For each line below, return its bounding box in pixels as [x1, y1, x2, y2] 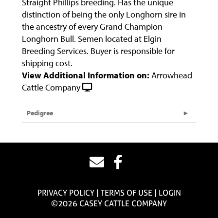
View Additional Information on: [22, 70, 149, 81]
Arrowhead [151, 70, 192, 81]
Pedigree [27, 109, 53, 118]
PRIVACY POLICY [37, 187, 94, 199]
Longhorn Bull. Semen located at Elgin [22, 33, 162, 45]
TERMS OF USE [100, 187, 152, 199]
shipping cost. [22, 57, 73, 69]
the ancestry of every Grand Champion [22, 21, 163, 33]
